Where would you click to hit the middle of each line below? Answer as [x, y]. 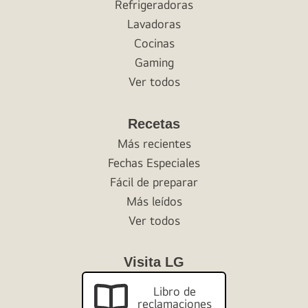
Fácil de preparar [154, 182]
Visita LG [154, 262]
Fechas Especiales [154, 163]
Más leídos [154, 201]
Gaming [154, 63]
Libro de [174, 291]
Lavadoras [154, 24]
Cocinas [154, 43]
